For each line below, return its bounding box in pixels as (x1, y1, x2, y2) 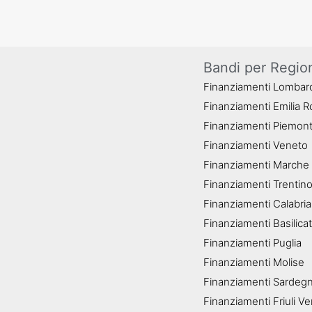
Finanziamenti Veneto (203, 139, 308, 152)
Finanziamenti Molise (203, 256, 304, 269)
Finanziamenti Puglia (203, 236, 302, 249)
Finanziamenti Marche (203, 158, 309, 171)
